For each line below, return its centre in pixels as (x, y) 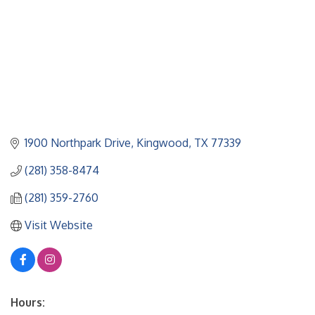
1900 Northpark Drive (78, 143)
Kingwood (162, 143)
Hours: (28, 303)
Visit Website (59, 225)
